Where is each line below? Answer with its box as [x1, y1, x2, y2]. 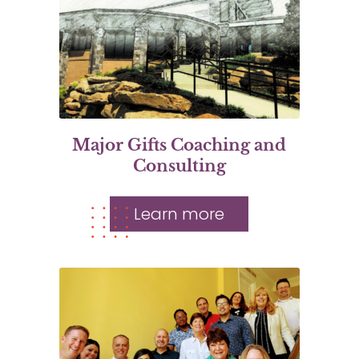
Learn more [134, 202, 225, 225]
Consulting [132, 155, 226, 175]
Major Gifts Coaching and [72, 135, 287, 155]
